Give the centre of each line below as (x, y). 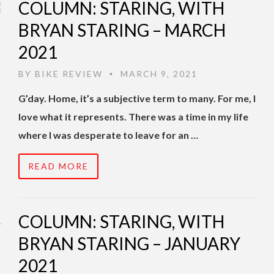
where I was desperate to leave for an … (108, 135)
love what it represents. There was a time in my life (133, 117)
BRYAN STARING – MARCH (122, 30)
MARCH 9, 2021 (157, 74)
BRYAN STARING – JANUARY (129, 244)
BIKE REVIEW (69, 74)
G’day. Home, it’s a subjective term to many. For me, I (137, 98)
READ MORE (58, 166)
